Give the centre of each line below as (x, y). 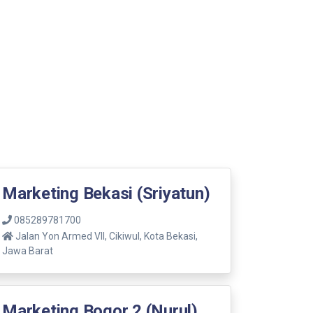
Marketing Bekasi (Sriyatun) (106, 193)
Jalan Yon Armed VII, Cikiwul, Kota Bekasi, (107, 236)
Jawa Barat (28, 250)
